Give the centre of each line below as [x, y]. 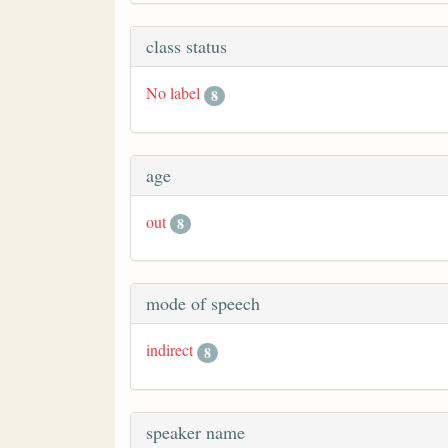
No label [173, 93]
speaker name [195, 431]
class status [186, 46]
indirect [169, 350]
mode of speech [203, 303]
